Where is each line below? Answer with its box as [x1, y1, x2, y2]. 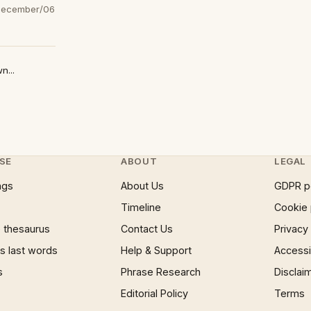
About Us [121, 180, 165, 192]
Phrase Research [121, 266, 201, 278]
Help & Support [121, 244, 192, 256]
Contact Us [121, 223, 174, 235]
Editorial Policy [121, 287, 189, 299]
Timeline [121, 201, 162, 213]
